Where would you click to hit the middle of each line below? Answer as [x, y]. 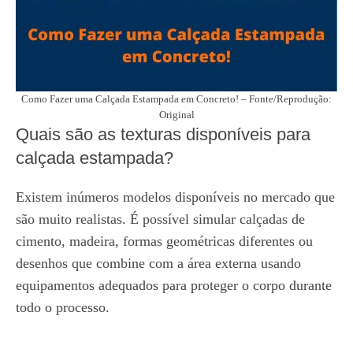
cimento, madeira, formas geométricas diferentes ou [164, 241]
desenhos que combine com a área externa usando [158, 263]
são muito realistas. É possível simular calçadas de [160, 219]
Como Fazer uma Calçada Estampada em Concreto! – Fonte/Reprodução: [176, 98]
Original [176, 114]
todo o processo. [63, 307]
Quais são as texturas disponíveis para [163, 134]
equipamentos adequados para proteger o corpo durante [174, 285]
